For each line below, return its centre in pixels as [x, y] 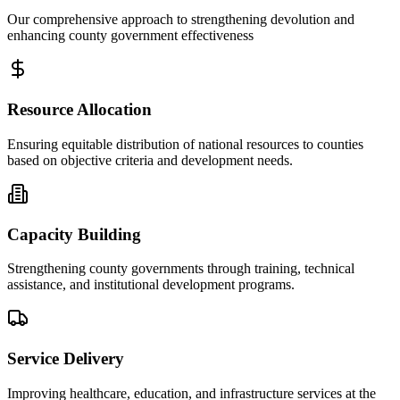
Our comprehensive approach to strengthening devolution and [181, 20]
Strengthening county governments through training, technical [181, 269]
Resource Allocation [79, 110]
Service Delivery [66, 359]
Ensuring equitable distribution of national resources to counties [185, 144]
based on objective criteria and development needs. [150, 160]
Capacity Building [74, 234]
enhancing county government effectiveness [130, 36]
